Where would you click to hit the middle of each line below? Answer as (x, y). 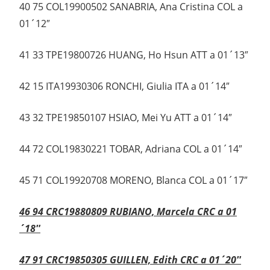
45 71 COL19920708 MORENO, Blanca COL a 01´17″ (133, 181)
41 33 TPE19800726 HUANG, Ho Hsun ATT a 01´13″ (134, 55)
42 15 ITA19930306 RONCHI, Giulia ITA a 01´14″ (124, 86)
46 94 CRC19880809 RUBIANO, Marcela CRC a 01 (128, 212)
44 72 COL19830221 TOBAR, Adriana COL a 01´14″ (131, 149)
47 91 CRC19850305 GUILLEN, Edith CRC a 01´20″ (130, 260)
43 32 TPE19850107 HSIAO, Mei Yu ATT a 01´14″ (126, 118)
